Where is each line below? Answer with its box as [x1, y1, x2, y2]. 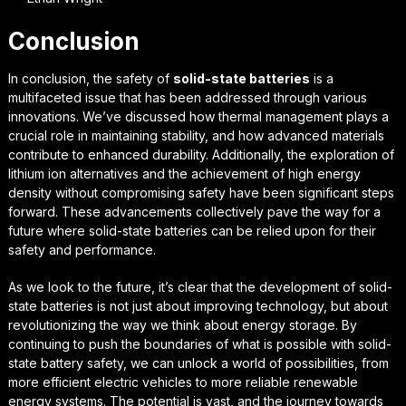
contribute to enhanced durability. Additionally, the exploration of [7, 146, 394, 162]
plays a [342, 108, 389, 124]
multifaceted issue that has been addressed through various [7, 89, 367, 105]
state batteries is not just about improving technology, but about [7, 297, 388, 314]
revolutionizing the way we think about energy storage [7, 316, 335, 333]
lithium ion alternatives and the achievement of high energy [7, 165, 361, 181]
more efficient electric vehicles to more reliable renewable [7, 373, 358, 390]
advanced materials [266, 127, 384, 143]
